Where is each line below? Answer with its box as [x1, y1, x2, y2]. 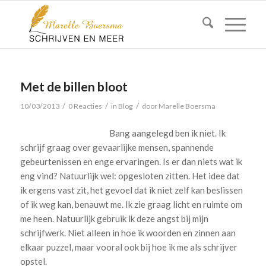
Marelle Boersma [158, 102, 216, 110]
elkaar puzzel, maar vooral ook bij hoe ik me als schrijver [20, 241, 237, 252]
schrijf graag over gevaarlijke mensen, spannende [20, 141, 214, 153]
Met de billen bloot [20, 79, 128, 94]
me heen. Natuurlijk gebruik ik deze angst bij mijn [20, 213, 208, 224]
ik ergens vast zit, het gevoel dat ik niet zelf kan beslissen [20, 184, 243, 195]
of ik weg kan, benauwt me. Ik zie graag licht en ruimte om [20, 198, 242, 210]
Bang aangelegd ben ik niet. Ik [109, 127, 226, 138]
